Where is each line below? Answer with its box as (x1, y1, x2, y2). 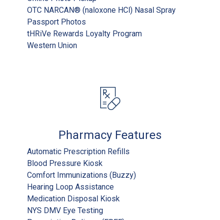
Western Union (27, 40, 77, 50)
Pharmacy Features (58, 128, 162, 142)
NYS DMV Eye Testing (27, 205, 103, 215)
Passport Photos (27, 17, 86, 27)
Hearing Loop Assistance (27, 182, 114, 192)
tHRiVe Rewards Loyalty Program (27, 28, 142, 38)
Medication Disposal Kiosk (27, 193, 120, 203)
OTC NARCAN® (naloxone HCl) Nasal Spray (27, 5, 176, 15)
